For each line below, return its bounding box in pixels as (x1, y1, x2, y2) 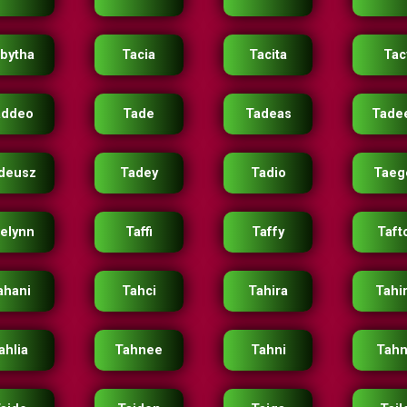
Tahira (248, 283, 289, 299)
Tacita (249, 47, 288, 63)
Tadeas (244, 106, 292, 122)
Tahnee (114, 342, 164, 358)
